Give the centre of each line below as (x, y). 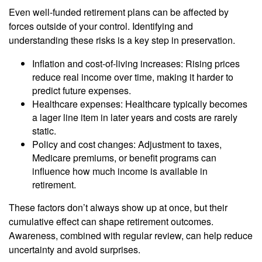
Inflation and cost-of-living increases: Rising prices (136, 64)
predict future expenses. (82, 91)
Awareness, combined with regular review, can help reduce (131, 236)
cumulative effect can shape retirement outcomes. (111, 222)
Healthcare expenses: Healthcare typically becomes (140, 104)
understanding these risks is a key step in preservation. (123, 40)
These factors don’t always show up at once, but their (118, 208)
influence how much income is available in (120, 171)
